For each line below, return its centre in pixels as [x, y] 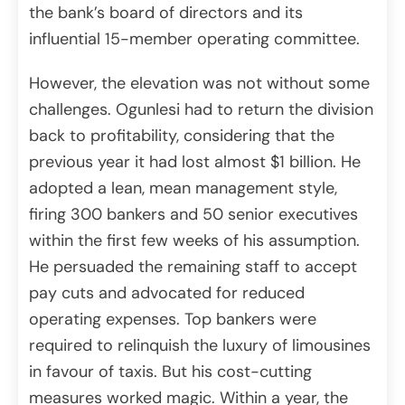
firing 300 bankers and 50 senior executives [193, 215]
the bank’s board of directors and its [166, 13]
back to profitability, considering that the [182, 136]
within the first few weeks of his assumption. [194, 241]
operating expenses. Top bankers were [173, 320]
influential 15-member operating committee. [194, 39]
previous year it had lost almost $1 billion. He [195, 162]
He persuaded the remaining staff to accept [193, 267]
